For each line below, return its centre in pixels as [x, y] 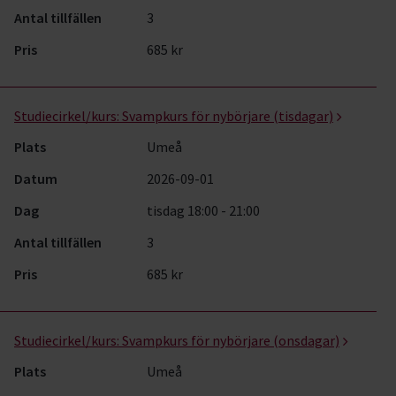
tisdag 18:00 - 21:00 [203, 210]
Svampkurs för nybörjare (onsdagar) [231, 340]
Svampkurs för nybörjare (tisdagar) [228, 116]
